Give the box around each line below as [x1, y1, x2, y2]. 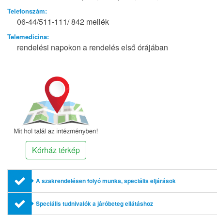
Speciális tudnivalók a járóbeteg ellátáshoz [36, 199, 153, 208]
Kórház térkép [31, 144, 80, 155]
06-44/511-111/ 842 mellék [17, 16, 109, 28]
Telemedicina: [7, 32, 49, 42]
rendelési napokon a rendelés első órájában [17, 42, 168, 53]
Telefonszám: [7, 6, 47, 16]
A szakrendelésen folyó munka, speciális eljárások [36, 176, 176, 185]
